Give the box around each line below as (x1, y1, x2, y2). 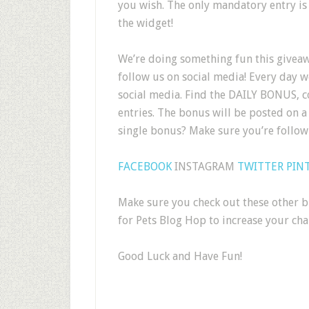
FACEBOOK (118, 160, 172, 173)
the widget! (118, 17, 173, 30)
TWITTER (237, 160, 283, 173)
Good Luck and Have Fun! (118, 250, 242, 263)
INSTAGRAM (172, 160, 237, 173)
